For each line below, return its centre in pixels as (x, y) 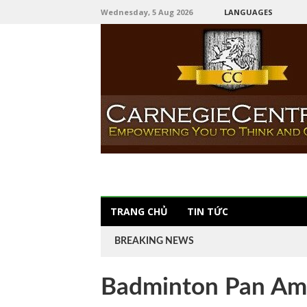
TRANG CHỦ (139, 211)
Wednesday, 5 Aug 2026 (147, 12)
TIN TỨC (208, 211)
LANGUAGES (248, 12)
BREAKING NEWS (154, 241)
